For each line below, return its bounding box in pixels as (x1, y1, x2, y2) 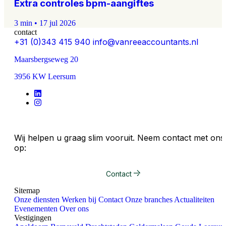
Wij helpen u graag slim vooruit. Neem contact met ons (14, 133, 224, 143)
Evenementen (14, 204, 58, 213)
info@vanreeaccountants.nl (93, 37, 198, 47)
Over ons (60, 204, 89, 213)
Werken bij (62, 195, 96, 204)
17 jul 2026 (39, 19, 76, 28)
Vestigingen (14, 213, 51, 222)
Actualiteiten (174, 195, 214, 204)
